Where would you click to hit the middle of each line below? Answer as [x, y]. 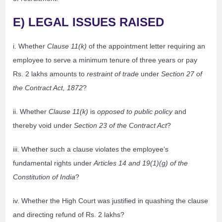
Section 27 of [182, 74]
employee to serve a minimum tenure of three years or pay [105, 60]
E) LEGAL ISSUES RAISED [89, 22]
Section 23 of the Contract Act [121, 126]
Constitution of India [44, 177]
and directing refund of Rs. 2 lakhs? [69, 215]
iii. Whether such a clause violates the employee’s [91, 149]
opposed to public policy [135, 112]
